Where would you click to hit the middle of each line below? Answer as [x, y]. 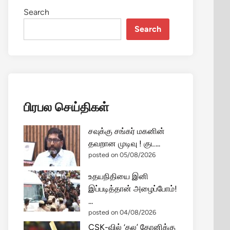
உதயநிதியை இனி [118, 176]
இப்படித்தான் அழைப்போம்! [133, 189]
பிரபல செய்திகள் [66, 107]
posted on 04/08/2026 [122, 212]
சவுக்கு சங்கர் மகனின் [127, 131]
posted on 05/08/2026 [122, 155]
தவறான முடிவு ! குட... [124, 143]
